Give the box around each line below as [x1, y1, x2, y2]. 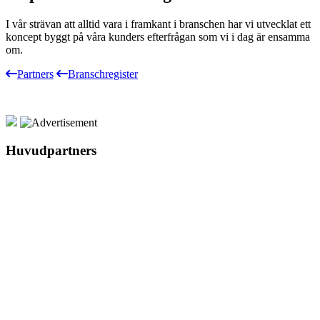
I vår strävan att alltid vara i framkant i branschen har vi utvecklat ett [6, 18, 311, 30]
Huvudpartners [6, 142, 96, 158]
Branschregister [68, 68, 138, 80]
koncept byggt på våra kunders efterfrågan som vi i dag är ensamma [6, 31, 310, 43]
